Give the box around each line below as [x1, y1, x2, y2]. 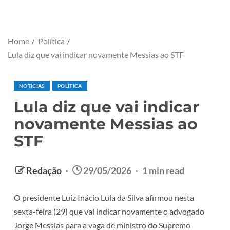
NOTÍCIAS [19, 83, 45, 89]
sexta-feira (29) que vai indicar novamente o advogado [14, 206, 204, 217]
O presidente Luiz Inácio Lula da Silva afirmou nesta [14, 193, 194, 203]
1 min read [142, 165, 184, 177]
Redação [26, 165, 63, 177]
